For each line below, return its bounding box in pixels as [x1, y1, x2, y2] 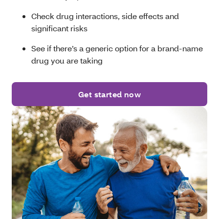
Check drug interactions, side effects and [31, 11, 179, 22]
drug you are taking [31, 55, 105, 66]
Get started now [78, 89, 141, 100]
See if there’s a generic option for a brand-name [31, 43, 203, 54]
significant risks [31, 23, 88, 34]
